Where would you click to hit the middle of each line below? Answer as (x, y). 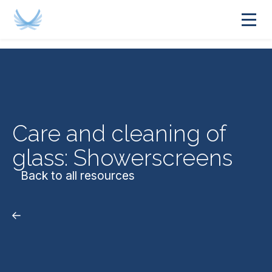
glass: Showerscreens (122, 158)
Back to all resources (78, 175)
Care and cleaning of (119, 134)
